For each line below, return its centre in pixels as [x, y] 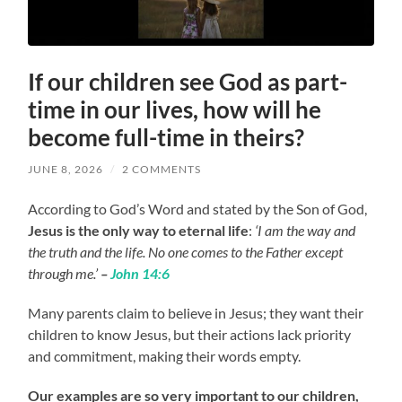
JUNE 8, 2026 [66, 170]
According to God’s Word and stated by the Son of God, [198, 209]
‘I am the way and [306, 231]
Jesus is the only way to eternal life [139, 231]
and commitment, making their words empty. [165, 356]
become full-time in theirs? [166, 138]
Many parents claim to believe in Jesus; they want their [196, 313]
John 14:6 [140, 274]
